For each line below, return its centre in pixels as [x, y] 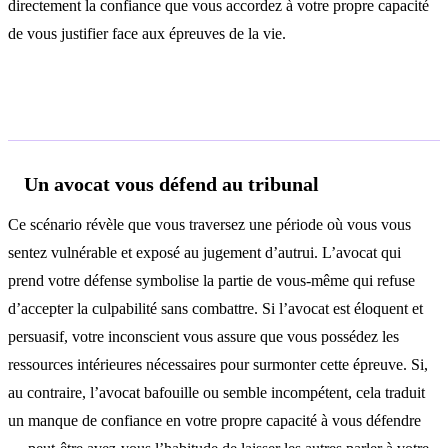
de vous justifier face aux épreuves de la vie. [147, 33]
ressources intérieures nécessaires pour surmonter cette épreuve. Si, [218, 365]
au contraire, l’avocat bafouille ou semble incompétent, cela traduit [216, 393]
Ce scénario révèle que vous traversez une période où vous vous [209, 225]
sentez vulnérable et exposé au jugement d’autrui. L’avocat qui [204, 253]
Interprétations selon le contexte [198, 111]
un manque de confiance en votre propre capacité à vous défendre [214, 421]
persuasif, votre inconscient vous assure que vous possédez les [203, 337]
